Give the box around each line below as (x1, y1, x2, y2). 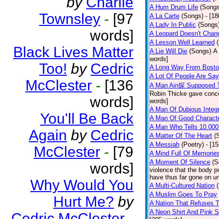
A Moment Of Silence (150, 158, 210, 166)
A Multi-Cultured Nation (150, 182, 215, 189)
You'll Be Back (40, 110, 133, 127)
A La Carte (150, 12, 179, 20)
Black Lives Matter (13, 44, 133, 60)
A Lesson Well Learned (150, 39, 215, 46)
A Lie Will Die (150, 47, 187, 55)
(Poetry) (181, 141, 204, 148)
